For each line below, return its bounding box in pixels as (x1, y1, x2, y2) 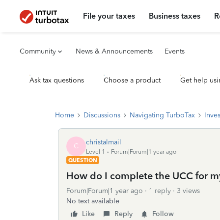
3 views (177, 187, 200, 195)
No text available (66, 197, 119, 205)
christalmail (86, 137, 121, 146)
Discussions (83, 111, 120, 119)
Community (20, 47, 56, 55)
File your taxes (83, 11, 136, 21)
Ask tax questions (29, 76, 84, 84)
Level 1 (86, 148, 105, 155)
